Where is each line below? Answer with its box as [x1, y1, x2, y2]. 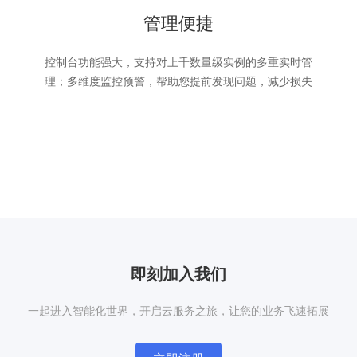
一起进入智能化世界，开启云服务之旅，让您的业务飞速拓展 [28, 303, 329, 317]
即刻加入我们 [131, 264, 226, 284]
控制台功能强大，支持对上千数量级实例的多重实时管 [45, 55, 312, 69]
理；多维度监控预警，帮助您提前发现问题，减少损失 [45, 74, 312, 88]
